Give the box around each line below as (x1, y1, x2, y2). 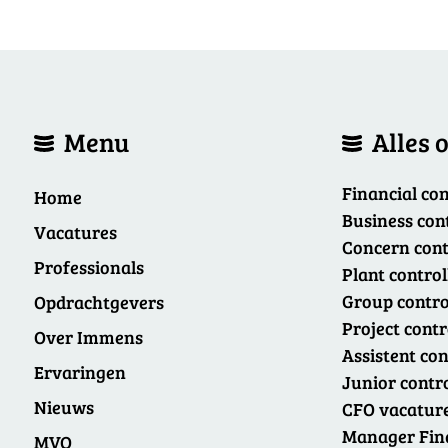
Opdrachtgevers (34, 290, 164, 314)
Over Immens (34, 325, 143, 349)
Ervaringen (34, 360, 126, 384)
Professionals (34, 255, 144, 279)
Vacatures (34, 220, 117, 244)
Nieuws (34, 395, 94, 419)
